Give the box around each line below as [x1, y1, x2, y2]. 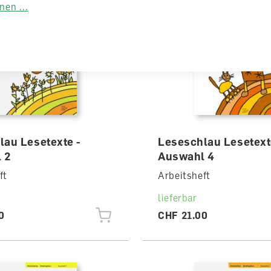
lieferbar [157, 192, 197, 204]
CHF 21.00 [157, 209, 208, 221]
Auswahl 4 [157, 149, 215, 163]
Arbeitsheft [157, 169, 211, 181]
